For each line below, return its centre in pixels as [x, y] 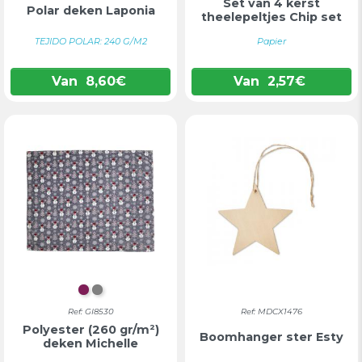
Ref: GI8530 [90, 311]
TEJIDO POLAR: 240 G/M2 [90, 41]
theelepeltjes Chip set [271, 17]
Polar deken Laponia [90, 10]
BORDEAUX [122, 294]
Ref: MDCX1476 [271, 311]
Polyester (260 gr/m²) [90, 330]
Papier [271, 41]
